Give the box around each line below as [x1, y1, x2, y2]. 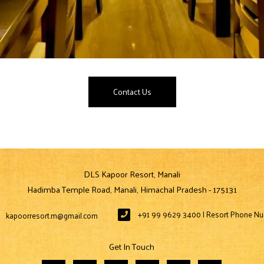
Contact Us [113, 84, 151, 100]
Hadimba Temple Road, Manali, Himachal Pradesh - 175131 [27, 181, 237, 197]
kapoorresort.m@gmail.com [5, 208, 98, 222]
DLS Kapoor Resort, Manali [83, 166, 180, 182]
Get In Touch [109, 239, 155, 255]
